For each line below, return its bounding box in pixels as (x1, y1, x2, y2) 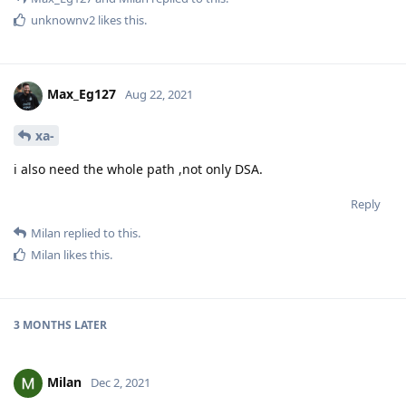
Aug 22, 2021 (125, 86, 193, 103)
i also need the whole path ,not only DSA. (14, 160, 263, 179)
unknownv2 (31, 11, 95, 28)
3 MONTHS (14, 317, 72, 333)
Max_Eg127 (47, 85, 116, 103)
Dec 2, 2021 (91, 374, 150, 391)
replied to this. (61, 225, 140, 242)
